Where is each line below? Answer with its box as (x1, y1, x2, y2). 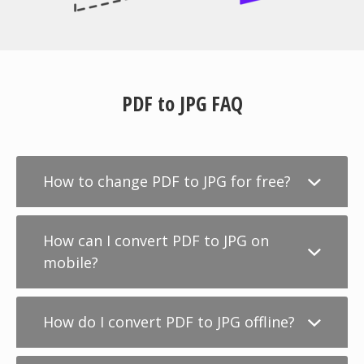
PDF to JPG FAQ (121, 89, 243, 117)
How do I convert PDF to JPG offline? (43, 312, 295, 331)
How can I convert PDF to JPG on (43, 231, 269, 250)
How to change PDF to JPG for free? (43, 171, 291, 191)
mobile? (43, 253, 98, 272)
